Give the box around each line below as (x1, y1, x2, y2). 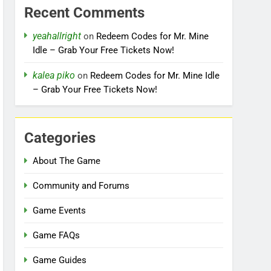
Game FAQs (33, 230, 80, 241)
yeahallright (33, 30, 82, 42)
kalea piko (33, 70, 76, 81)
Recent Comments (24, 4, 145, 21)
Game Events (33, 205, 87, 216)
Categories (24, 129, 96, 146)
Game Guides (33, 255, 87, 266)
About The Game (33, 155, 101, 166)
